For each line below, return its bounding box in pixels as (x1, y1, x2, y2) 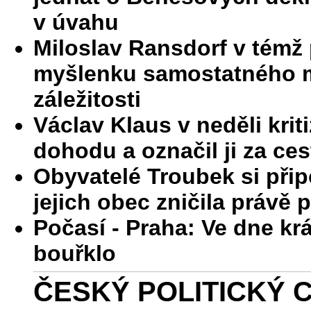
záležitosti (33, 87, 141, 112)
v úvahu (33, 10, 119, 35)
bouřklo (33, 241, 116, 266)
